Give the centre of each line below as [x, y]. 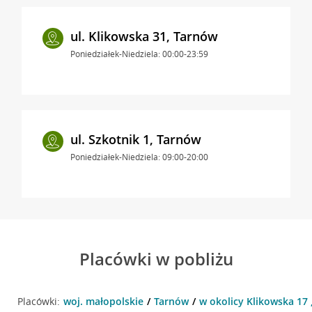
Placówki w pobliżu [156, 258]
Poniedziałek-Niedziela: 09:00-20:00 [139, 157]
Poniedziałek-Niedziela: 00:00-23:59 [139, 54]
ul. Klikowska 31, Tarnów [144, 36]
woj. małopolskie [103, 301]
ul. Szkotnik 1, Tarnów [135, 139]
